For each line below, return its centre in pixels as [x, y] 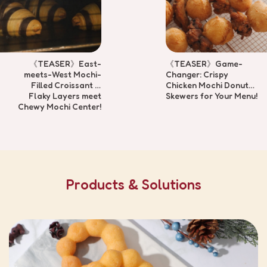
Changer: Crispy [197, 74]
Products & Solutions [133, 184]
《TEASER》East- [65, 63]
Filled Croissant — [66, 85]
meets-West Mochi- [63, 74]
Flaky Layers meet [65, 95]
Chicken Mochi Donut [207, 85]
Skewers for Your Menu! [212, 95]
